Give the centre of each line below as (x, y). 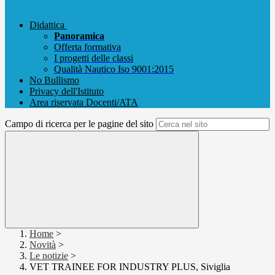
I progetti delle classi (94, 58)
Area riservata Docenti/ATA (84, 103)
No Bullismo (54, 80)
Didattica (47, 25)
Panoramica (79, 36)
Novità (43, 245)
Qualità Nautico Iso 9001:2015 (114, 69)
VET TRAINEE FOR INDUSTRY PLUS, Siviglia (130, 267)
